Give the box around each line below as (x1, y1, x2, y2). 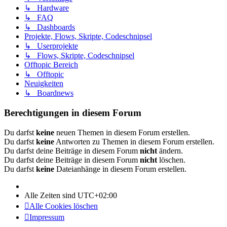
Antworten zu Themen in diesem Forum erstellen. (54, 137, 214, 146)
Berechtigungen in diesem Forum (4, 107, 141, 119)
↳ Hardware (24, 4, 69, 13)
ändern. (157, 146, 183, 155)
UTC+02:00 (78, 191, 117, 200)
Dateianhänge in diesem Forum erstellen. (54, 164, 186, 173)
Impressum (29, 212, 64, 221)
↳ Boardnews (24, 89, 73, 98)
